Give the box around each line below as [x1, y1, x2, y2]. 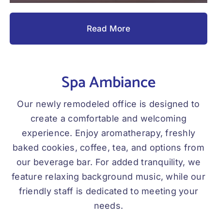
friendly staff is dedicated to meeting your [18, 186, 199, 197]
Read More [87, 24, 130, 34]
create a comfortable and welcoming [30, 113, 187, 124]
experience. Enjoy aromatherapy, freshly [21, 128, 196, 139]
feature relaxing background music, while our [12, 171, 205, 182]
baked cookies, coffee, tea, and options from [13, 142, 204, 153]
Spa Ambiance [62, 70, 155, 96]
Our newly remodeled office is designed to [17, 99, 200, 109]
